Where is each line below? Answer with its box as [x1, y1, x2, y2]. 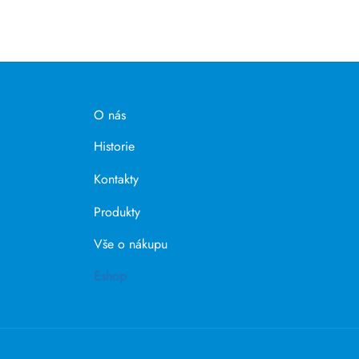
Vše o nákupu [94, 234, 167, 253]
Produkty [94, 202, 140, 221]
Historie [94, 138, 135, 157]
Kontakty [94, 170, 139, 189]
